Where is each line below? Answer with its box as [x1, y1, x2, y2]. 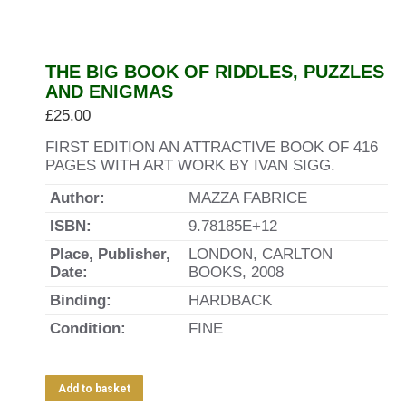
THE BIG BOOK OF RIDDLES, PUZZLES [45, 62, 384, 82]
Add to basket [58, 382, 130, 395]
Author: [50, 189, 105, 207]
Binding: [50, 292, 111, 309]
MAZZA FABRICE [188, 189, 307, 207]
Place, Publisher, [50, 246, 170, 263]
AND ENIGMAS [45, 82, 173, 101]
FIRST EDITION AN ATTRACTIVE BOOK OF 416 [45, 139, 378, 156]
